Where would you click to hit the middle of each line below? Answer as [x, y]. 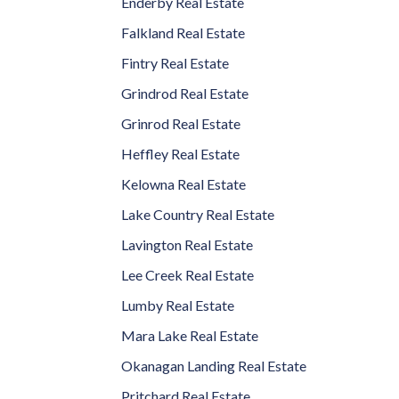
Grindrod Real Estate [185, 93]
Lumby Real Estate [178, 305]
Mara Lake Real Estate [190, 335]
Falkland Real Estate [183, 33]
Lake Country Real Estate [198, 214]
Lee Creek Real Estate [187, 275]
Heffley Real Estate [180, 154]
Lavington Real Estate [187, 244]
